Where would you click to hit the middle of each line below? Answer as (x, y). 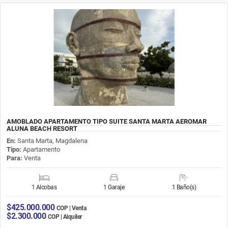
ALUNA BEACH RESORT (42, 128)
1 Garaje (114, 187)
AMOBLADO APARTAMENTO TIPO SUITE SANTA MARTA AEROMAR (107, 121)
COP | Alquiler (65, 217)
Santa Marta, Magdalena (52, 140)
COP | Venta (71, 208)
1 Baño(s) (184, 187)
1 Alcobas (44, 187)
